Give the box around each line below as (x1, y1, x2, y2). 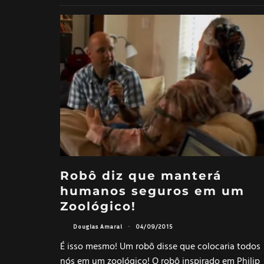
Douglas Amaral (73, 223, 123, 230)
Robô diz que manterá (60, 168, 222, 183)
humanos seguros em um (60, 183, 245, 198)
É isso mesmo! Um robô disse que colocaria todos (60, 239, 260, 255)
